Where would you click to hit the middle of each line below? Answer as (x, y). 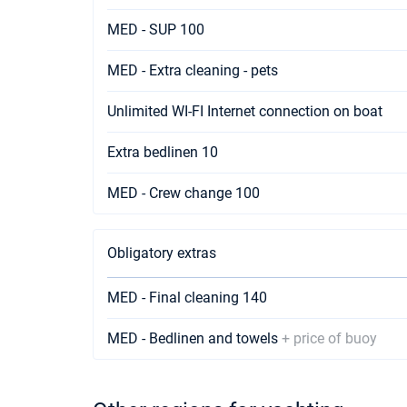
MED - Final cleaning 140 (187, 298)
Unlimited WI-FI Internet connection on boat (245, 111)
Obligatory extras (162, 253)
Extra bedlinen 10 (163, 152)
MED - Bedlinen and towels (194, 338)
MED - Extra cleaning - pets (193, 70)
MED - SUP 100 (156, 30)
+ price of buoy (329, 338)
